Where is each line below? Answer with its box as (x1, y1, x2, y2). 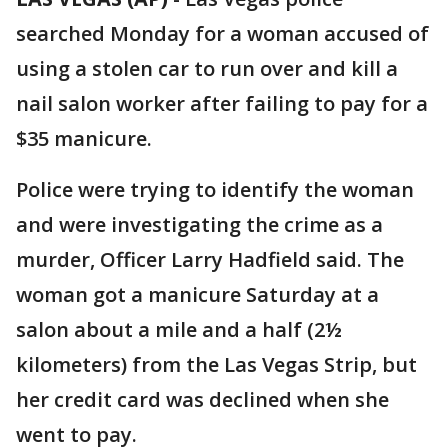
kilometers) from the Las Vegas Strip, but (16, 351, 417, 378)
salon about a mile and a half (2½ (16, 316, 342, 343)
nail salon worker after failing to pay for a (16, 90, 428, 117)
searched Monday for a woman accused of (16, 20, 429, 47)
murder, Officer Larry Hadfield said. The (16, 246, 404, 273)
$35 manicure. (16, 125, 152, 152)
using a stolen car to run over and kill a (16, 55, 398, 82)
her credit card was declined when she (16, 386, 389, 413)
